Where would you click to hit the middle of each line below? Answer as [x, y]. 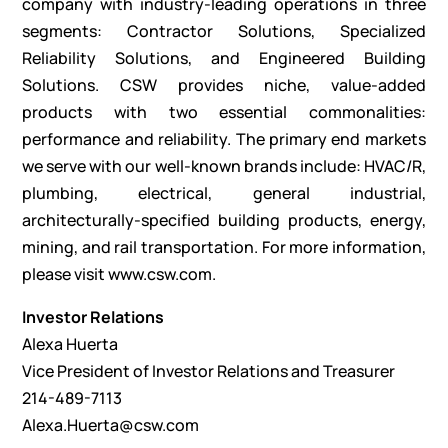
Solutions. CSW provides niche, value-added [224, 85]
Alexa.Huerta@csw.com [111, 425]
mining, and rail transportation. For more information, [224, 247]
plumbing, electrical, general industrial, [224, 193]
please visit [65, 274]
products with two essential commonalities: [224, 112]
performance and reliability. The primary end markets [224, 139]
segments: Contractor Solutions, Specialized [224, 31]
